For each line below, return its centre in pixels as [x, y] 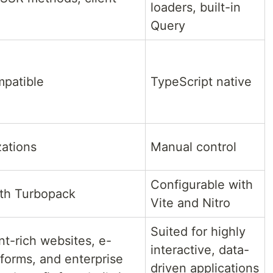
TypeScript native [201, 81]
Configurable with [202, 184]
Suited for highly [198, 231]
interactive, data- [200, 250]
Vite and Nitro [190, 203]
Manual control [193, 147]
